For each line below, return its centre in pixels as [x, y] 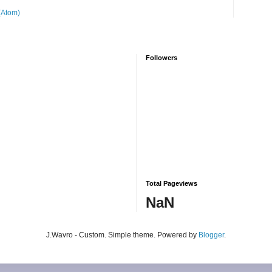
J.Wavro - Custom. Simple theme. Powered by [122, 235]
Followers [161, 58]
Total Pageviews [172, 184]
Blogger [211, 235]
